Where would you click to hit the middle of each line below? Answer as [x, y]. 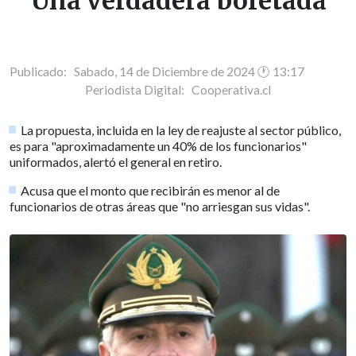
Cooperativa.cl [231, 89]
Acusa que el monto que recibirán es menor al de [151, 190]
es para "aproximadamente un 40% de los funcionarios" [158, 145]
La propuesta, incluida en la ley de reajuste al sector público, [181, 130]
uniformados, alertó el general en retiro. [116, 161]
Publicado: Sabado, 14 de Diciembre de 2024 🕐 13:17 [157, 71]
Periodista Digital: [138, 89]
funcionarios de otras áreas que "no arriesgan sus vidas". [160, 206]
